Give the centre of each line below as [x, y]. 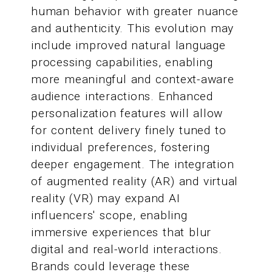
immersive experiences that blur [121, 233]
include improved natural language [128, 46]
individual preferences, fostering [121, 148]
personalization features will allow [127, 114]
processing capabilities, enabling [122, 63]
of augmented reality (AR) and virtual [135, 182]
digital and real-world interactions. [127, 250]
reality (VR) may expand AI [106, 199]
